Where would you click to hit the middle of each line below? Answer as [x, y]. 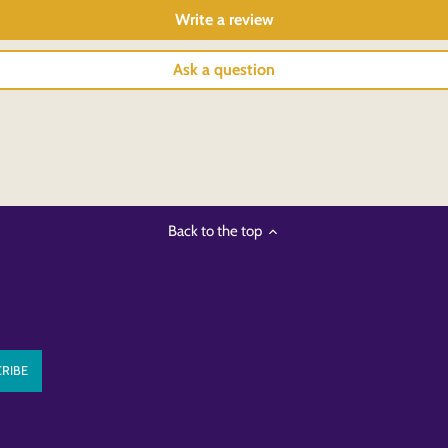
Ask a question [224, 69]
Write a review [224, 19]
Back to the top [214, 231]
